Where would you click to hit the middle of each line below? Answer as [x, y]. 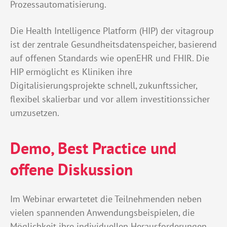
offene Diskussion [71, 169]
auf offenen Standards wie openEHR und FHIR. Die [110, 58]
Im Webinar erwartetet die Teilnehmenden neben [106, 199]
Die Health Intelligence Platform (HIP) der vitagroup [112, 31]
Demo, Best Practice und [93, 148]
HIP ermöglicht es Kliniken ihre [71, 72]
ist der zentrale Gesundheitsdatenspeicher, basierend [113, 45]
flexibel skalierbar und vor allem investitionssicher [110, 99]
